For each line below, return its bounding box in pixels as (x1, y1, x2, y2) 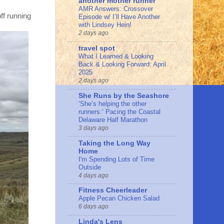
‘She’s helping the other (78, 99, 146, 107)
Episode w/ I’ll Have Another (78, 13, 160, 21)
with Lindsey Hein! (78, 21, 131, 29)
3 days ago (78, 124, 108, 131)
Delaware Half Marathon (78, 115, 147, 123)
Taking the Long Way (78, 139, 150, 147)
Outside (78, 163, 101, 171)
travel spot (78, 44, 115, 52)
